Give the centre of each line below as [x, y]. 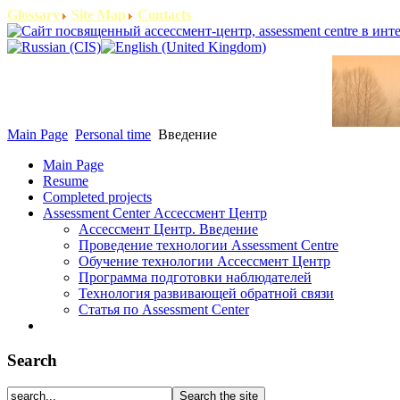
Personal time [113, 134]
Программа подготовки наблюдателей [195, 277]
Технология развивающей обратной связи [206, 293]
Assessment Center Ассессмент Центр [155, 213]
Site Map [99, 15]
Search [32, 360]
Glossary [33, 15]
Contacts [164, 15]
